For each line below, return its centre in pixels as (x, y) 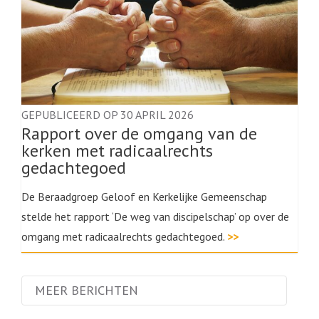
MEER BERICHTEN (87, 290)
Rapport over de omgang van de (139, 134)
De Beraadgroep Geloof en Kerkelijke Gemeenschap (144, 197)
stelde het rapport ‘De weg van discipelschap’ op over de (155, 216)
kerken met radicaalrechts (117, 151)
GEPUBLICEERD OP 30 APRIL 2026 (108, 115)
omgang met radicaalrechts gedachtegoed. (124, 236)
